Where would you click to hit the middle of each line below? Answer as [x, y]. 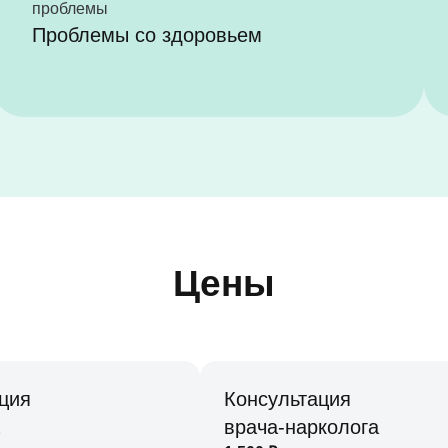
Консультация [287, 399]
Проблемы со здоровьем [147, 35]
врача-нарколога [301, 427]
